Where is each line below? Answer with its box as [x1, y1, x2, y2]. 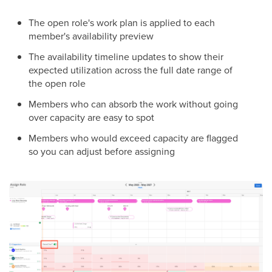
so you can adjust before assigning [29, 144, 175, 158]
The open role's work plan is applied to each [29, 15, 215, 29]
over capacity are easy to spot [29, 110, 154, 124]
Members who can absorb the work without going [29, 97, 238, 110]
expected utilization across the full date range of [29, 63, 233, 76]
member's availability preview [29, 29, 154, 42]
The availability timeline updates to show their [29, 49, 223, 63]
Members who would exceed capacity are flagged [29, 131, 238, 144]
